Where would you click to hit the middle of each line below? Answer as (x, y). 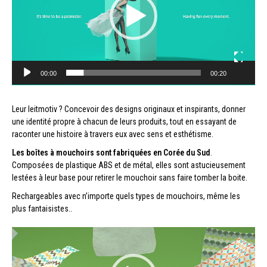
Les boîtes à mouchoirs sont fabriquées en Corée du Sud (111, 153)
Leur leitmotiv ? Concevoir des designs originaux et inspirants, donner (129, 109)
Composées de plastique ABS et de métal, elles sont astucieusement (129, 165)
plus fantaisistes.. (42, 209)
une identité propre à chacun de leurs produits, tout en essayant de (124, 122)
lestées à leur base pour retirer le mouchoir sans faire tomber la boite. (130, 178)
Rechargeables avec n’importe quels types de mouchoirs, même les (126, 196)
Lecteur (26, 234)
